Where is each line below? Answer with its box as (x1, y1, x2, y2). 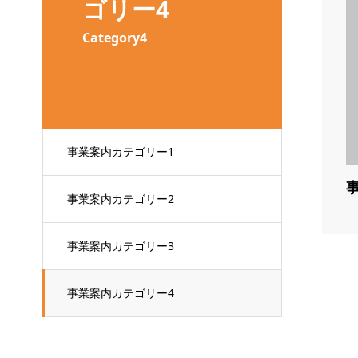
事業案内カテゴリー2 (66, 191, 174, 206)
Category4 (82, 29, 147, 46)
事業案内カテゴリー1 (66, 144, 174, 159)
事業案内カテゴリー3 (66, 238, 174, 253)
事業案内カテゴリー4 (66, 285, 174, 300)
